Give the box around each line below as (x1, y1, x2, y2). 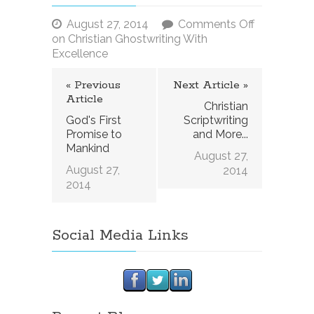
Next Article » (173, 78, 248, 93)
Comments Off (178, 18, 254, 32)
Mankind (66, 142, 109, 156)
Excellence (52, 47, 108, 61)
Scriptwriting (184, 114, 248, 128)
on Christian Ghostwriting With (52, 32, 207, 46)
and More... (193, 128, 248, 142)
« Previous (66, 78, 121, 93)
